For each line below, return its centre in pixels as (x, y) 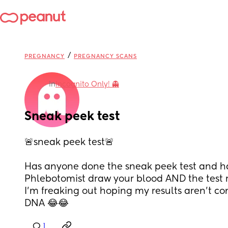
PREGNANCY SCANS (105, 56)
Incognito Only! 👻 (87, 84)
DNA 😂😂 (47, 204)
